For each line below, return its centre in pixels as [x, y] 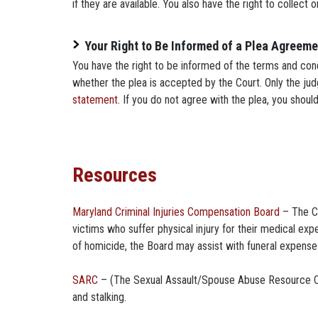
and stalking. [99, 297]
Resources [115, 175]
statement [95, 100]
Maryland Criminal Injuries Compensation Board [176, 212]
